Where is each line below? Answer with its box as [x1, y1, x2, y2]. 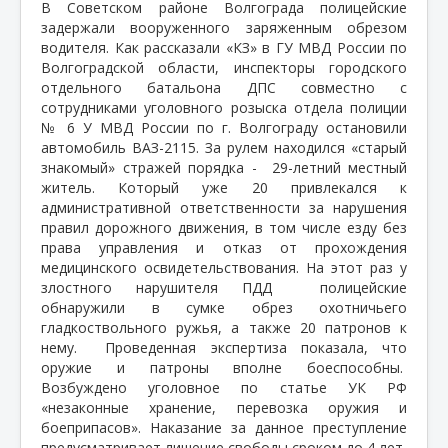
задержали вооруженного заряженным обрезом [41, 17, 407, 37]
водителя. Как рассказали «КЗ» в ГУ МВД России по [41, 37, 407, 57]
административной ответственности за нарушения [41, 197, 407, 217]
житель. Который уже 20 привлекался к [41, 177, 407, 197]
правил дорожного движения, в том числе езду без [41, 217, 407, 237]
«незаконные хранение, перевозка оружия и [41, 397, 407, 417]
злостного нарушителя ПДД [41, 277, 296, 297]
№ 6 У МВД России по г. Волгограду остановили [41, 117, 407, 137]
